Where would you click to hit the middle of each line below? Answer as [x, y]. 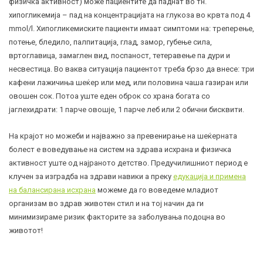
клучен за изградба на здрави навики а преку [91, 177]
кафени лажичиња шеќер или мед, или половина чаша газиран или [129, 83]
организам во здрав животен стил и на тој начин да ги [106, 204]
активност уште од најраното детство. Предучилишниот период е [128, 163]
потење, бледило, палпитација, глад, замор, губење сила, [110, 42]
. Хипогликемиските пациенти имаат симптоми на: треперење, [144, 29]
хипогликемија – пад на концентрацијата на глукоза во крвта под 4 [129, 15]
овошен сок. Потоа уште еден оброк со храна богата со [109, 96]
